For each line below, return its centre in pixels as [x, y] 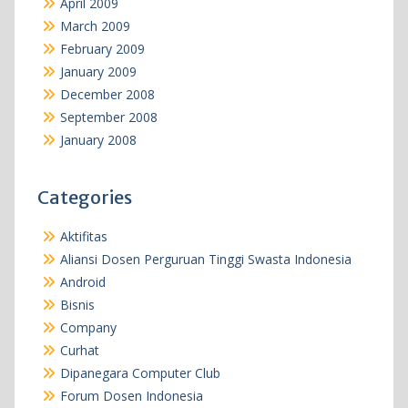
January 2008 [98, 139]
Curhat [79, 350]
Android [82, 281]
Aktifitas [83, 236]
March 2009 [95, 25]
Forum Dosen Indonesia [131, 395]
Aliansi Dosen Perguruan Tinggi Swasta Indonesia [205, 259]
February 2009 [102, 48]
